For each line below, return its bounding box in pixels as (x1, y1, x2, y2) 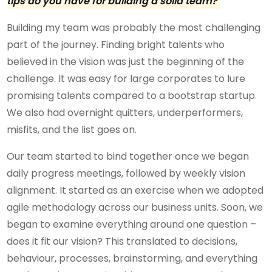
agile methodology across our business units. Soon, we (7, 200, 263, 214)
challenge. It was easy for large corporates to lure (7, 71, 246, 86)
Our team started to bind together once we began (7, 149, 250, 163)
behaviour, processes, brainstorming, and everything (7, 251, 258, 265)
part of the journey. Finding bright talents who (7, 37, 225, 52)
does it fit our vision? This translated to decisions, (7, 234, 238, 248)
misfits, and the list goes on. (7, 122, 137, 137)
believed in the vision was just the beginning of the (7, 54, 245, 69)
